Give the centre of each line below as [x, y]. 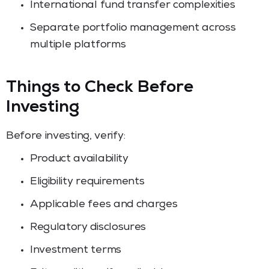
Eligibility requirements [87, 182]
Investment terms [76, 250]
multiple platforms [78, 45]
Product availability [79, 159]
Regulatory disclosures [88, 227]
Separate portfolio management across [133, 28]
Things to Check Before [100, 88]
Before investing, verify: [66, 136]
